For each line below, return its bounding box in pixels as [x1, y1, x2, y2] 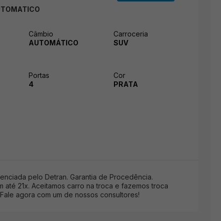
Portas [29, 71, 49, 79]
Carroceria [113, 29, 148, 38]
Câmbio [29, 29, 53, 38]
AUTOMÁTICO [29, 38, 78, 47]
